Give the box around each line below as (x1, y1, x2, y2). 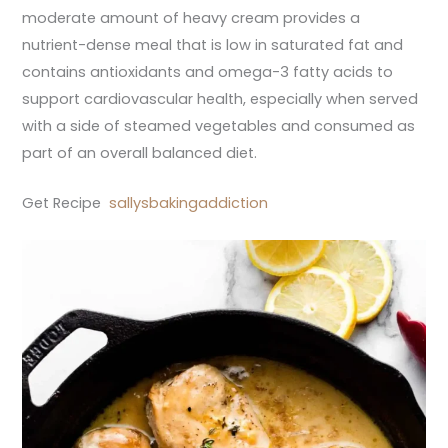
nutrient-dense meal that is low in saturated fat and (22, 34, 404, 55)
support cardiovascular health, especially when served (22, 88, 419, 109)
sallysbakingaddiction (109, 192, 269, 213)
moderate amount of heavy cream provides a (22, 7, 361, 28)
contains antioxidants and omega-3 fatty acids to (22, 61, 394, 82)
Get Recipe (22, 192, 110, 213)
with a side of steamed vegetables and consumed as (22, 115, 416, 136)
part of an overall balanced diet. (22, 142, 258, 163)
